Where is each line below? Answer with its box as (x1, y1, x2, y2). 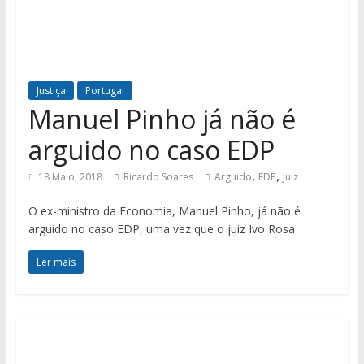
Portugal (84, 84, 124, 98)
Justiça (36, 84, 66, 98)
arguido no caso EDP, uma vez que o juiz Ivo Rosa (28, 221, 295, 237)
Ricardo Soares (123, 170, 193, 184)
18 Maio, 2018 (37, 170, 102, 184)
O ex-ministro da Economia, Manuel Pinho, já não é (28, 203, 301, 219)
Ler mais (36, 255, 76, 270)
